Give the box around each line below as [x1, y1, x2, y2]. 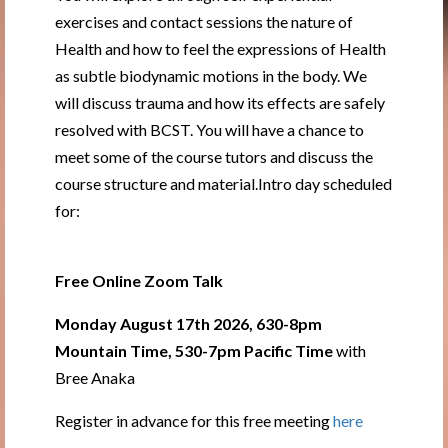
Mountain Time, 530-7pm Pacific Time [55, 341, 333, 360]
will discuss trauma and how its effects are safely [55, 93, 385, 112]
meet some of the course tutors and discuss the [55, 147, 373, 166]
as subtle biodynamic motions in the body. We [55, 66, 367, 85]
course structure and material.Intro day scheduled [55, 174, 392, 193]
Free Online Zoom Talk [55, 271, 223, 290]
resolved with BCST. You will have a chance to [55, 120, 364, 139]
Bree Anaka [55, 368, 135, 387]
